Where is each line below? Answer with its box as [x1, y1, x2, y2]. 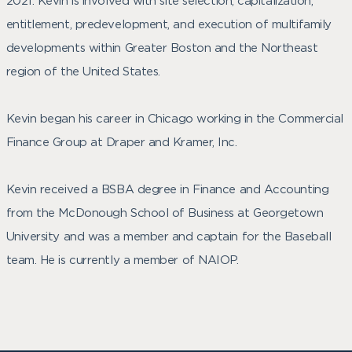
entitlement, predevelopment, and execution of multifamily [5, 17, 332, 31]
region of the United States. [5, 64, 160, 79]
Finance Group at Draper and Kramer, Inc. [5, 135, 237, 149]
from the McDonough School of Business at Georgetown [5, 206, 324, 220]
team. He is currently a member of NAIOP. [5, 253, 239, 267]
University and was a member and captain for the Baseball [5, 229, 332, 244]
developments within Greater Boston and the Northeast [5, 41, 318, 55]
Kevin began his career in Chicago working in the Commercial [5, 112, 343, 126]
